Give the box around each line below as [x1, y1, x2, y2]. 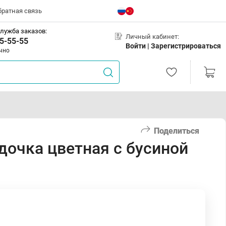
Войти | [126, 41, 151, 50]
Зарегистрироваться [151, 41, 221, 50]
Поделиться [154, 126, 199, 136]
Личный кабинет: [126, 32, 179, 40]
